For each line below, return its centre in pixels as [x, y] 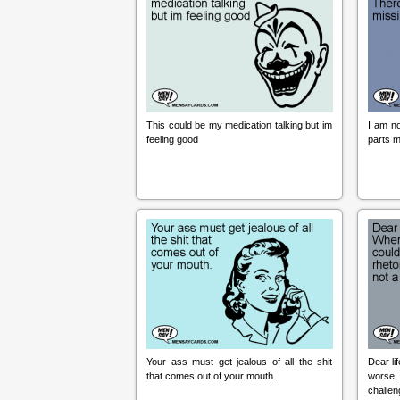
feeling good [172, 139]
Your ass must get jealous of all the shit [239, 362]
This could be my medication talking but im [239, 125]
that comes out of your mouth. [211, 376]
